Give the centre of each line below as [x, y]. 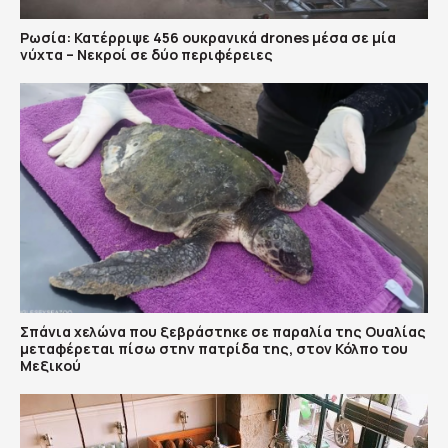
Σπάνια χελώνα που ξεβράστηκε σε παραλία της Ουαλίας [223, 331]
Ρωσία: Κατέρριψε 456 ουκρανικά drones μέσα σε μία [208, 38]
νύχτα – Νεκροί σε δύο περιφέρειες [146, 55]
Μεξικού [50, 365]
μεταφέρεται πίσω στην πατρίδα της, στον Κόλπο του [214, 348]
